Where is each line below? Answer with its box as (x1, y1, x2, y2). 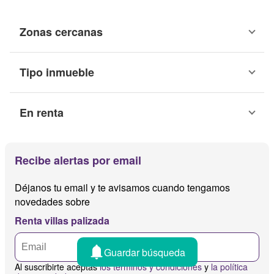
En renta (20, 105, 64, 121)
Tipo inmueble (20, 64, 94, 81)
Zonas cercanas (20, 24, 103, 40)
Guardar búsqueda (103, 245, 185, 259)
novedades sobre (15, 194, 90, 209)
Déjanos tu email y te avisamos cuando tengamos (15, 180, 230, 195)
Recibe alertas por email (15, 152, 141, 169)
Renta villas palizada (15, 213, 109, 228)
